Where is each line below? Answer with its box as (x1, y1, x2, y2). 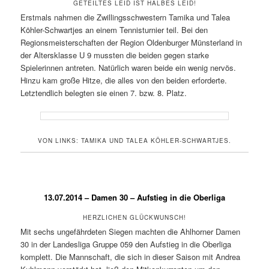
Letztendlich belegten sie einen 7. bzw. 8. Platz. (20, 86, 187, 98)
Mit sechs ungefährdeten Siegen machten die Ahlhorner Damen (20, 226, 241, 238)
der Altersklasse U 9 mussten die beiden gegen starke (20, 49, 210, 61)
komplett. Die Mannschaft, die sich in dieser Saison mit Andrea (20, 251, 241, 263)
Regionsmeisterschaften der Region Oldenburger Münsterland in (20, 36, 243, 48)
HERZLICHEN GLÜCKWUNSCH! (83, 213, 186, 222)
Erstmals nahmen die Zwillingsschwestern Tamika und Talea (20, 11, 231, 23)
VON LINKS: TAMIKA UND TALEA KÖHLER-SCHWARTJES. (38, 136, 231, 145)
